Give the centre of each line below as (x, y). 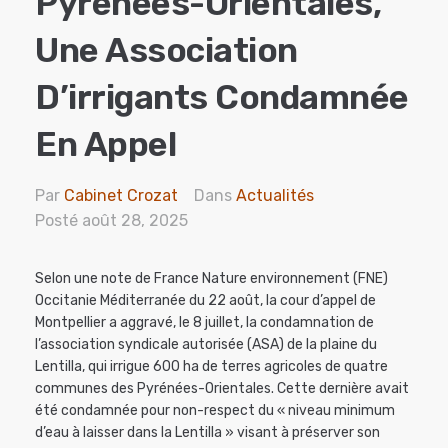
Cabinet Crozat (121, 196)
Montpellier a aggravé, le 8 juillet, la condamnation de (204, 323)
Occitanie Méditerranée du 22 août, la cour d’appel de (205, 301)
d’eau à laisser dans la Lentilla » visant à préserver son (207, 433)
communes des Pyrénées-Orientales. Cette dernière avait (222, 389)
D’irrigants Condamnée (222, 98)
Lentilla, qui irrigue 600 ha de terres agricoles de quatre (211, 367)
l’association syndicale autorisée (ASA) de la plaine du (206, 345)
